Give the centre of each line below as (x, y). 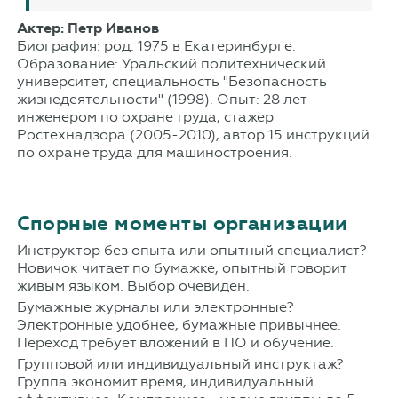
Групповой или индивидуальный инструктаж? (180, 363)
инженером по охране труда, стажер (145, 116)
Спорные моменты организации (182, 223)
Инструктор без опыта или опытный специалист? (191, 250)
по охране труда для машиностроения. (154, 152)
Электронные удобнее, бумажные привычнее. (179, 324)
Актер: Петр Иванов (88, 28)
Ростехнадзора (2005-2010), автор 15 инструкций (193, 134)
